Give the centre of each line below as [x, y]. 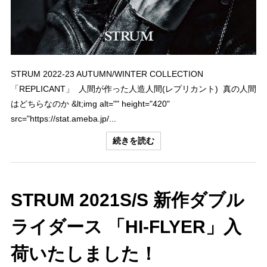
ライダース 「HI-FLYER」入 [126, 227]
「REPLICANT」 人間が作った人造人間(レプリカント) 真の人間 [133, 89]
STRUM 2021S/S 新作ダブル [128, 200]
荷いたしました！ [84, 254]
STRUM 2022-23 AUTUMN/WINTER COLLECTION [107, 74]
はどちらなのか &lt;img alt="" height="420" [90, 104]
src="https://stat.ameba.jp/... [63, 119]
